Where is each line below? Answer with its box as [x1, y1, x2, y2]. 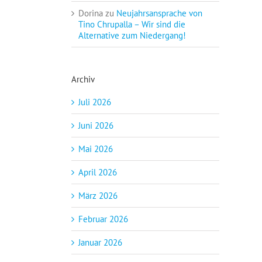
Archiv [71, 73, 95, 85]
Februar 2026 [78, 213, 128, 225]
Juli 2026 [78, 96, 111, 108]
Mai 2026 [78, 143, 113, 154]
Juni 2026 [78, 119, 113, 131]
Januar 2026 [78, 236, 122, 248]
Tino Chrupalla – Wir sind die [78, 18, 185, 30]
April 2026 [78, 166, 117, 178]
